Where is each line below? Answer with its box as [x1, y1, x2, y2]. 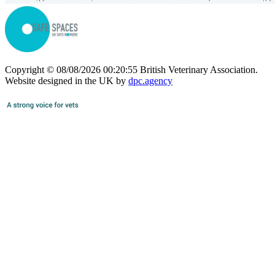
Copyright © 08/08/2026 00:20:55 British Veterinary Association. [5, 64, 258, 76]
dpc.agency [128, 76, 172, 87]
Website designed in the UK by [5, 76, 128, 87]
